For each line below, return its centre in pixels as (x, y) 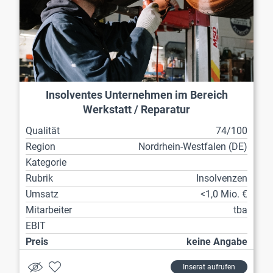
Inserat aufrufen (209, 267)
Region (41, 147)
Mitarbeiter (49, 210)
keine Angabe (217, 242)
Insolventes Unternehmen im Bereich (136, 95)
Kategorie (46, 163)
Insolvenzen (222, 179)
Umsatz (42, 194)
